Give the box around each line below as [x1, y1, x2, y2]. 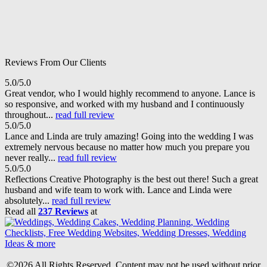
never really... [5, 152, 58, 163]
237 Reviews [38, 206, 88, 216]
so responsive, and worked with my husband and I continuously [5, 98, 244, 109]
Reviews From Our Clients [5, 57, 106, 67]
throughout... [5, 109, 55, 120]
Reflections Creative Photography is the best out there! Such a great [5, 173, 258, 184]
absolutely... [5, 195, 52, 206]
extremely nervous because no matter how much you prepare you [5, 141, 250, 152]
